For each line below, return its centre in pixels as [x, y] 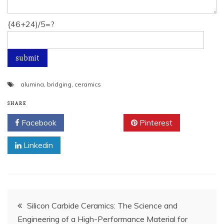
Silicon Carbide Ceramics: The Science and [102, 205]
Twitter [97, 122]
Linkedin [37, 145]
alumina [32, 84]
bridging [59, 84]
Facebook [38, 122]
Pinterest [155, 122]
